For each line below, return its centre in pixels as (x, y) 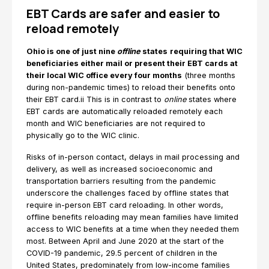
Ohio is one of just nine (72, 51)
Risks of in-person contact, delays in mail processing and (133, 157)
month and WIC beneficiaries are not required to (116, 123)
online (175, 99)
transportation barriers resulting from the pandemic (121, 181)
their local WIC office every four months (104, 75)
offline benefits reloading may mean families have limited (132, 217)
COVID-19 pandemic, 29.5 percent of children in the (122, 253)
